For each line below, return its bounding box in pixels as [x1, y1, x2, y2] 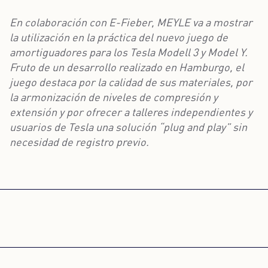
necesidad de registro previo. [10, 138, 149, 150]
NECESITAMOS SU [75, 227, 193, 242]
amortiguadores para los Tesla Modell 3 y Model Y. [10, 48, 248, 60]
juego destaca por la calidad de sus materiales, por [10, 78, 252, 90]
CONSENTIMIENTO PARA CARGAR [24, 246, 244, 261]
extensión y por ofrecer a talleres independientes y [10, 108, 252, 120]
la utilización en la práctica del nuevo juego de [10, 33, 228, 45]
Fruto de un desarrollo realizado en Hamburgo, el [10, 63, 244, 75]
